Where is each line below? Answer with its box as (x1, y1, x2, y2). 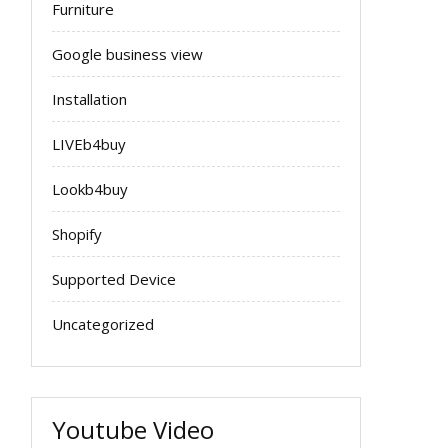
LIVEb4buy (52, 134, 126, 154)
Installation (52, 89, 127, 109)
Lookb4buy (52, 179, 128, 199)
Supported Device (52, 269, 176, 289)
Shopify (52, 224, 102, 244)
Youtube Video (52, 413, 214, 446)
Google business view (52, 44, 203, 64)
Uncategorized (52, 314, 154, 334)
